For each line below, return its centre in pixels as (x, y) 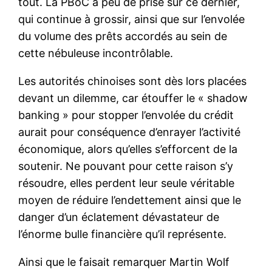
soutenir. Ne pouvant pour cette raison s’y (126, 166)
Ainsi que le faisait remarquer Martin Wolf (124, 262)
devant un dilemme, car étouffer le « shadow (133, 98)
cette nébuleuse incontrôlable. (96, 53)
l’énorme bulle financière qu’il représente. (123, 234)
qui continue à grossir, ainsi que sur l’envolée (132, 19)
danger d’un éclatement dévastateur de (119, 217)
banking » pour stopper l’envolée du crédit (126, 115)
